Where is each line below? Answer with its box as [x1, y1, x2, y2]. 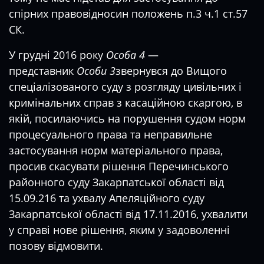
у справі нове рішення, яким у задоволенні [9, 223, 230, 237]
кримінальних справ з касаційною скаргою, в [9, 95, 242, 110]
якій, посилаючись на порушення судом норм [9, 111, 246, 126]
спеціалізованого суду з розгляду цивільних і [9, 80, 242, 94]
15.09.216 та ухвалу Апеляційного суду [9, 191, 204, 205]
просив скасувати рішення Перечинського [9, 159, 229, 173]
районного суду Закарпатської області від [9, 175, 224, 189]
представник [9, 64, 77, 78]
